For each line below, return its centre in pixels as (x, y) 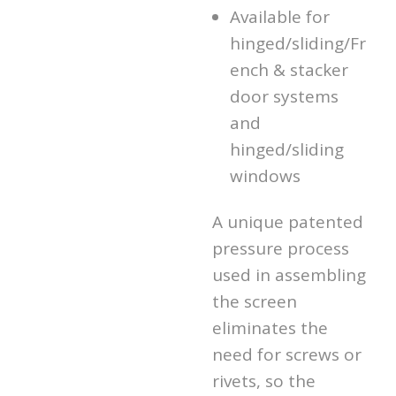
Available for (280, 16)
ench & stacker (289, 69)
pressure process (281, 248)
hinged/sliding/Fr (298, 43)
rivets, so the (264, 381)
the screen (255, 301)
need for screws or (287, 354)
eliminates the (270, 327)
